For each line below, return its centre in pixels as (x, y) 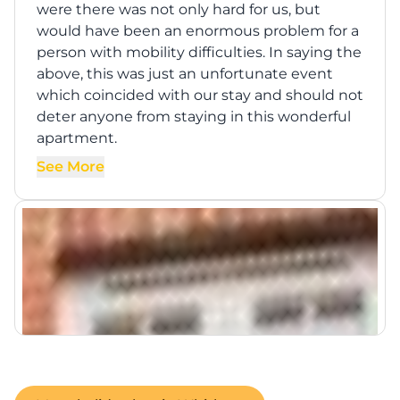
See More (71, 167)
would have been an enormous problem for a (198, 31)
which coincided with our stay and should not (200, 95)
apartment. (77, 138)
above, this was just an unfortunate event (185, 74)
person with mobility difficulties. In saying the (199, 52)
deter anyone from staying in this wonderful (194, 117)
